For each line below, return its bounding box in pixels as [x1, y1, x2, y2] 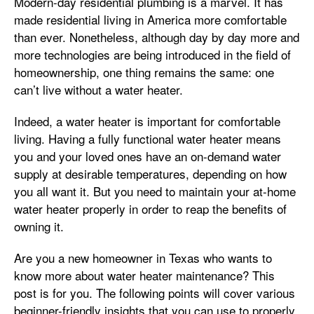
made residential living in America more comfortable [14, 11, 287, 28]
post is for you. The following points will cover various [14, 284, 295, 301]
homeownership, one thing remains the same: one [14, 63, 274, 81]
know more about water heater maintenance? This [14, 266, 275, 284]
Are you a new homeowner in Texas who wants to [14, 249, 272, 266]
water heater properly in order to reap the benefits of [14, 200, 287, 217]
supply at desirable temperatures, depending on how [14, 165, 287, 182]
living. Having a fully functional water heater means [14, 130, 281, 147]
